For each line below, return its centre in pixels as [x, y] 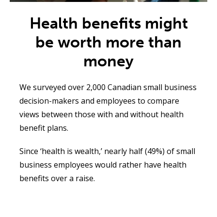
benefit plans [43, 128]
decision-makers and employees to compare [99, 101]
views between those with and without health [101, 115]
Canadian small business [152, 87]
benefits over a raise [56, 178]
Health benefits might [108, 23]
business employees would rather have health [103, 165]
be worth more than [108, 42]
